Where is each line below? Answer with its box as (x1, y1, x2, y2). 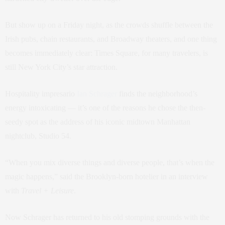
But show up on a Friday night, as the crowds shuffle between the (5, 20, 213, 29)
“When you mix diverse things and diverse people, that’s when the (5, 158, 214, 167)
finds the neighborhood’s (117, 89, 197, 98)
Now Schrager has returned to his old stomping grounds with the (5, 212, 209, 221)
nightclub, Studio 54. (5, 131, 71, 140)
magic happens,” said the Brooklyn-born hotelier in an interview (5, 172, 208, 181)
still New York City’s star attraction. (5, 62, 118, 71)
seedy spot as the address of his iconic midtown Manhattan (5, 117, 190, 126)
